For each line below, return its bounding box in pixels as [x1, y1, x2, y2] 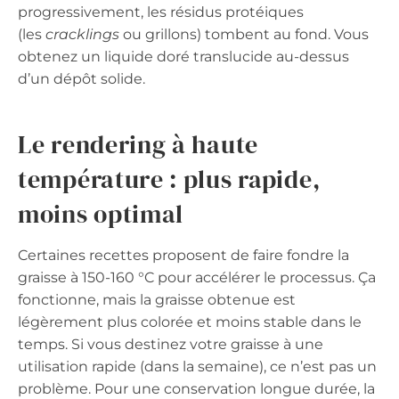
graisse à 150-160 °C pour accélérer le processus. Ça [18, 268, 376, 286]
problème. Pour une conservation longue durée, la [18, 379, 375, 397]
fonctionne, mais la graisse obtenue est [18, 290, 296, 308]
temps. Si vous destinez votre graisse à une [18, 335, 323, 353]
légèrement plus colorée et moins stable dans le [18, 313, 362, 330]
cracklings [45, 25, 119, 43]
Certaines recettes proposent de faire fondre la [18, 246, 349, 264]
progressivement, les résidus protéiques [18, 3, 304, 20]
